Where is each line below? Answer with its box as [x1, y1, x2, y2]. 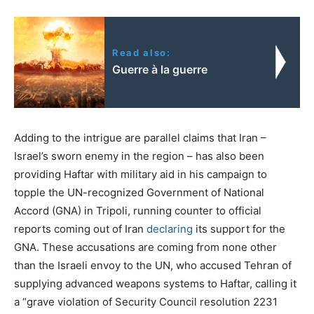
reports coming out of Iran [14, 221, 146, 235]
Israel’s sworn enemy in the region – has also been [14, 149, 264, 163]
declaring [146, 221, 193, 235]
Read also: [112, 46, 171, 58]
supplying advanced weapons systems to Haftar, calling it [14, 276, 296, 290]
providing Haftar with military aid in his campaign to [14, 167, 267, 181]
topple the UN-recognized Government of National [14, 185, 264, 199]
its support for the [193, 221, 285, 235]
